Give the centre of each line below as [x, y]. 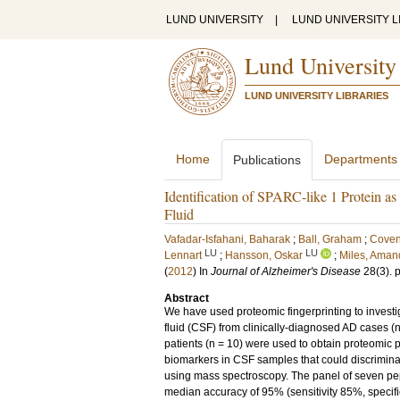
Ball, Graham [330, 239]
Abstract [187, 298]
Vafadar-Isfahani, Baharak [227, 239]
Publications [267, 160]
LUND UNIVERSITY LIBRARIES [317, 96]
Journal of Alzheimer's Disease [286, 271]
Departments [361, 159]
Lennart [183, 255]
